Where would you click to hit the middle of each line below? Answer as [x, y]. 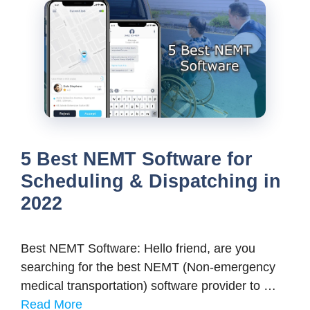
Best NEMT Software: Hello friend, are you [138, 248]
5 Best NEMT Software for [137, 159]
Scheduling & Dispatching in [151, 181]
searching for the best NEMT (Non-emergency [148, 267]
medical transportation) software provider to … [148, 285]
